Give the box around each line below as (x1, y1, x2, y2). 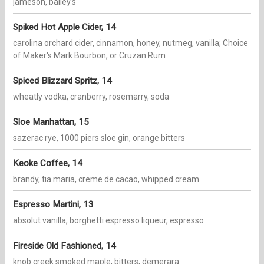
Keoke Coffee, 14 (13, 158, 82, 169)
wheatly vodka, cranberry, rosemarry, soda (13, 92, 169, 102)
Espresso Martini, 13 (13, 199, 94, 210)
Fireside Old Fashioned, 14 (13, 240, 116, 252)
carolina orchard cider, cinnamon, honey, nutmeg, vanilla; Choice (13, 38, 248, 48)
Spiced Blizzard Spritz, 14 (13, 75, 112, 87)
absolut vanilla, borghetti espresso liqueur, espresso (13, 216, 204, 226)
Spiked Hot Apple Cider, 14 (13, 22, 116, 33)
